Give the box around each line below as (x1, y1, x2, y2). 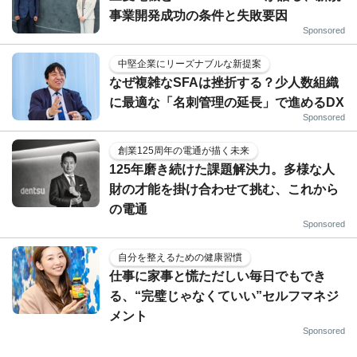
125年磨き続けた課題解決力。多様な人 (109, 162, 335, 176)
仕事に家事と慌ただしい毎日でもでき (109, 269, 326, 283)
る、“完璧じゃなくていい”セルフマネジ (109, 288, 339, 303)
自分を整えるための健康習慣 (118, 251, 242, 263)
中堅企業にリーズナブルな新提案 (118, 57, 261, 69)
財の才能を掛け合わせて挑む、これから (109, 182, 339, 196)
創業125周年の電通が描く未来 (118, 144, 249, 156)
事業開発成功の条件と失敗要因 (109, 8, 288, 22)
